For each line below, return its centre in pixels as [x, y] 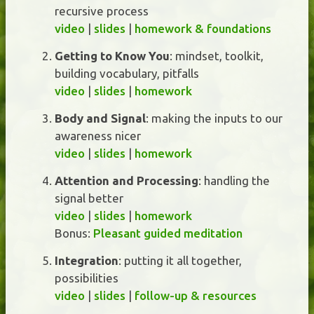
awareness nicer [98, 135]
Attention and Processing [127, 180]
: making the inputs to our [214, 118]
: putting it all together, [180, 260]
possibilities [87, 278]
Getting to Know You [112, 55]
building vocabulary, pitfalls [127, 73]
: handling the [234, 180]
